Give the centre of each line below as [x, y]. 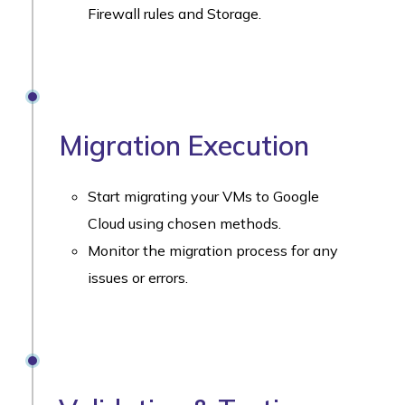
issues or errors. [138, 277]
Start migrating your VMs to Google [203, 196]
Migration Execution [184, 145]
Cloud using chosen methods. [184, 223]
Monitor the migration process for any [213, 250]
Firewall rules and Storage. [174, 13]
